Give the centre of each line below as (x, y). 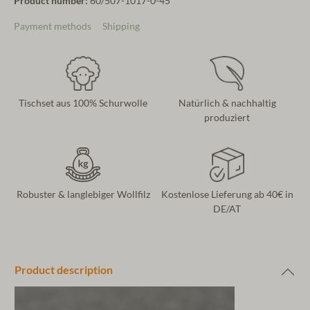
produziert (227, 118)
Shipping (121, 27)
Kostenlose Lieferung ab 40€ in (227, 195)
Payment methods (53, 27)
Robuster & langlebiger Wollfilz (83, 195)
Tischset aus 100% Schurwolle (83, 103)
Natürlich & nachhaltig (227, 103)
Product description (64, 270)
